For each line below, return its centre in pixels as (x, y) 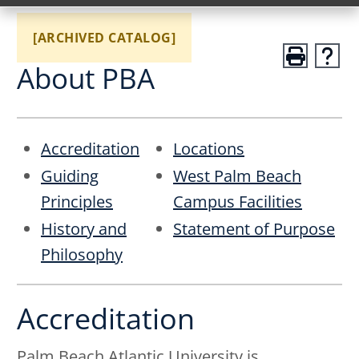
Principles (77, 202)
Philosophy (82, 254)
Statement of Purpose (254, 229)
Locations (209, 149)
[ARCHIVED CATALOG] (104, 38)
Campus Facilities (238, 202)
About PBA (86, 78)
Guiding (70, 176)
